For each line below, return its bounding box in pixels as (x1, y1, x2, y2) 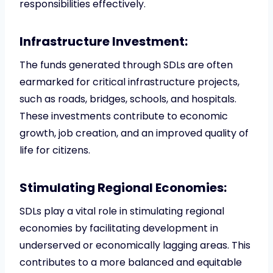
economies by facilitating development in (19, 221, 218, 235)
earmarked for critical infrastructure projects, (19, 74, 239, 89)
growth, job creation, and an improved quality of (19, 126, 249, 140)
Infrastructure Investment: (19, 32, 188, 50)
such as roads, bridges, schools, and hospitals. (19, 91, 236, 106)
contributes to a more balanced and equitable (19, 255, 242, 269)
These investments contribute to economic (19, 108, 228, 123)
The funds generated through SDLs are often (19, 57, 233, 72)
